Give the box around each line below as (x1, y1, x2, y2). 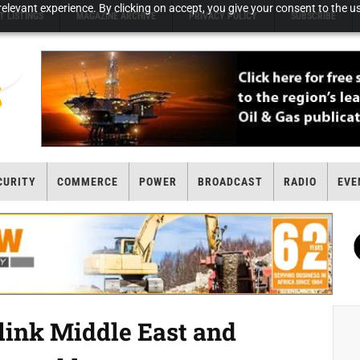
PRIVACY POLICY (189, 10, 258, 22)
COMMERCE (56, 175, 118, 188)
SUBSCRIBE (290, 10, 336, 22)
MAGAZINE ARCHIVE (76, 10, 157, 22)
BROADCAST (197, 175, 263, 188)
